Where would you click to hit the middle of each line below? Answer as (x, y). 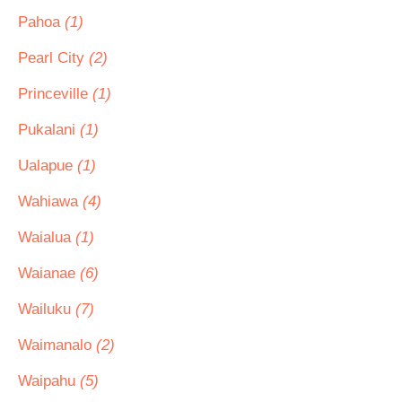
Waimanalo (57, 345)
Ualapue (48, 166)
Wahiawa (50, 201)
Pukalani (49, 130)
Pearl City (53, 58)
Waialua (47, 237)
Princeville (55, 94)
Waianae (49, 273)
